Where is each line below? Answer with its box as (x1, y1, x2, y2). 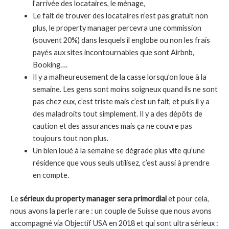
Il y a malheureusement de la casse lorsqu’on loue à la (32, 73, 207, 82)
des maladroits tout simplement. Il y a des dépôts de (32, 109, 202, 119)
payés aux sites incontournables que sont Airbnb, (32, 48, 194, 57)
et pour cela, (167, 194, 209, 203)
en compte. (32, 171, 69, 180)
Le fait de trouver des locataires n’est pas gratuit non (32, 11, 208, 20)
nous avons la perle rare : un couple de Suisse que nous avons (10, 207, 212, 216)
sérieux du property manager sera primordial (20, 194, 167, 203)
